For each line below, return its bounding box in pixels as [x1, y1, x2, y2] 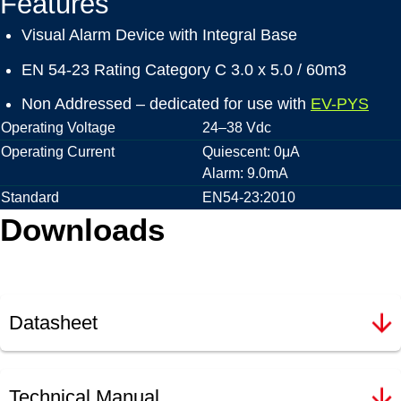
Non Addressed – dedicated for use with [21, 95, 311, 114]
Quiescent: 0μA [202, 144, 300, 160]
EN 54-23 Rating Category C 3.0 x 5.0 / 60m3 [21, 60, 346, 79]
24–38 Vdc [202, 120, 271, 136]
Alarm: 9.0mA [202, 166, 288, 182]
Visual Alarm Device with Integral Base [21, 25, 297, 44]
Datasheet [9, 311, 98, 335]
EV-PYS [311, 95, 369, 114]
